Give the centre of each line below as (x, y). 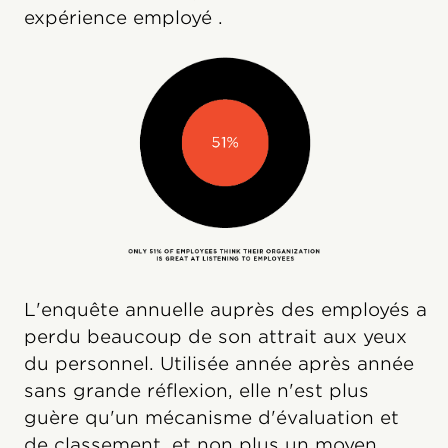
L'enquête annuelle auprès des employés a (225, 309)
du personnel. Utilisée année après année (219, 363)
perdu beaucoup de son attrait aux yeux (215, 336)
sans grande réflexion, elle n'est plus (196, 390)
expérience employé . (123, 17)
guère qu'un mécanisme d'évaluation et (211, 417)
